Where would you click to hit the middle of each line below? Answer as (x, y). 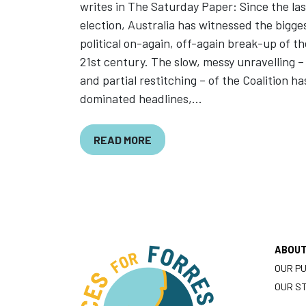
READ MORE (123, 139)
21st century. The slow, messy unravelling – (192, 62)
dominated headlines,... (141, 99)
